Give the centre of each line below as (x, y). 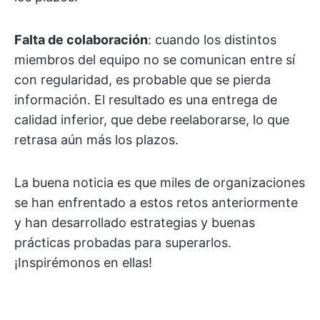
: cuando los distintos (212, 40)
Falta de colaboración (81, 40)
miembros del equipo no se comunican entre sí (155, 60)
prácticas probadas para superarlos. (123, 242)
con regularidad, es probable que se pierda (142, 80)
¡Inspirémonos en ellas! (83, 262)
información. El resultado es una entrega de (146, 100)
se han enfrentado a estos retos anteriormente (156, 202)
